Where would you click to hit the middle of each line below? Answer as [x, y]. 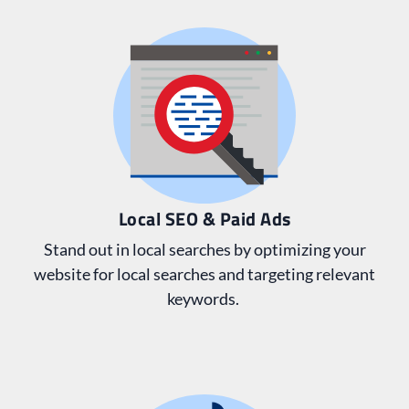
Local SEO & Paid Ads [204, 219]
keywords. [204, 299]
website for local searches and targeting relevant [204, 274]
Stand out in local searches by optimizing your [204, 250]
